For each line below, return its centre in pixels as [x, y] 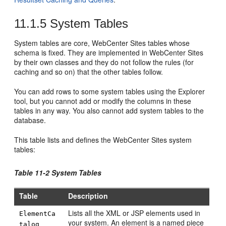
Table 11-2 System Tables [58, 173]
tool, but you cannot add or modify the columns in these [103, 101]
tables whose [168, 43]
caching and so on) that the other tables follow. [89, 72]
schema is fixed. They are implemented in [82, 52]
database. [30, 120]
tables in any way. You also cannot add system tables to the [109, 110]
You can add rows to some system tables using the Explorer [110, 91]
